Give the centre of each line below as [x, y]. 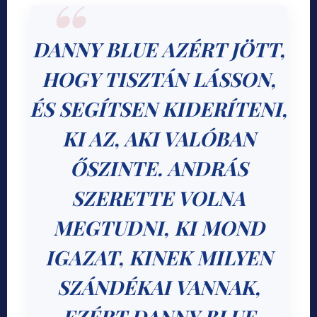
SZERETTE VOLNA [158, 198]
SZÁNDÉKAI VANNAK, [158, 287]
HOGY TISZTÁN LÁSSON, [158, 79]
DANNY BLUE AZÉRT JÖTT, [158, 50]
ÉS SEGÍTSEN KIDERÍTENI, [158, 109]
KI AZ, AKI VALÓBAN [158, 139]
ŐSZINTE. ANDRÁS [158, 168]
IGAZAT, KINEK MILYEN [158, 258]
